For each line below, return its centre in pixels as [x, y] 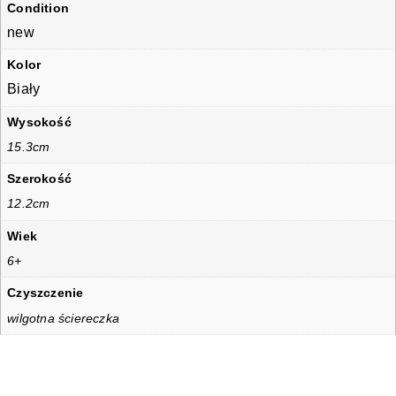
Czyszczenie [46, 293]
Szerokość [39, 179]
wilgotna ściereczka [63, 318]
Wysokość [39, 122]
